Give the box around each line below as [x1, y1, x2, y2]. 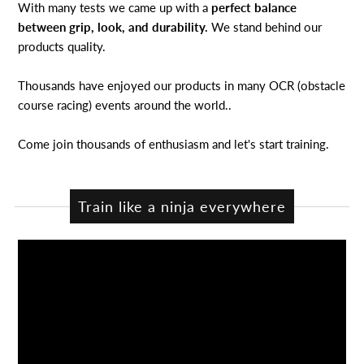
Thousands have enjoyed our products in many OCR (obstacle [18, 77, 346, 93]
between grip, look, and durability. [18, 19, 212, 34]
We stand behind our [211, 19, 323, 34]
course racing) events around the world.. [18, 97, 232, 112]
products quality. [18, 38, 110, 54]
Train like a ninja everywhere [78, 197, 286, 215]
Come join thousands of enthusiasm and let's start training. [18, 136, 330, 151]
